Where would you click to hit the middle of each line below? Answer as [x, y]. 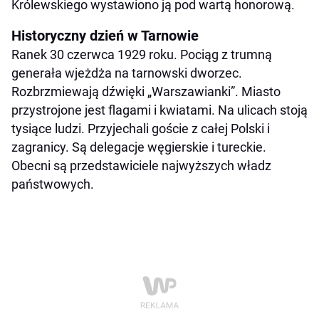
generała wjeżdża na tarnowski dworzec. [127, 73]
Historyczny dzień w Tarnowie [105, 35]
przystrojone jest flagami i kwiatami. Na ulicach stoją [159, 110]
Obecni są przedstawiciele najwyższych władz [141, 165]
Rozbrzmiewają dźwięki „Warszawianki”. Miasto [146, 91]
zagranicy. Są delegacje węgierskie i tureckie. [139, 147]
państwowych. [53, 184]
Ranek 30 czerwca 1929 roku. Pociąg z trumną [142, 54]
